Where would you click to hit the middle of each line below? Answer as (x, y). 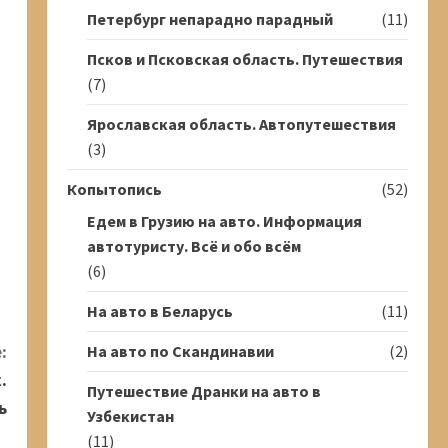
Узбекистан (130, 416)
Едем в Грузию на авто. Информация (224, 221)
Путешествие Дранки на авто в (203, 391)
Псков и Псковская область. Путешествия (244, 59)
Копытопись (114, 189)
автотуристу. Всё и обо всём (193, 246)
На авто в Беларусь (159, 311)
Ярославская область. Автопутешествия (241, 124)
